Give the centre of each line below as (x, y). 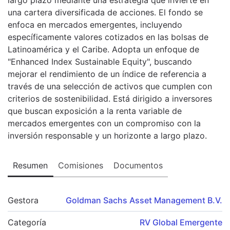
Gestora (23, 200)
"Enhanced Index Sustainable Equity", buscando (100, 61)
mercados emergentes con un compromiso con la (104, 123)
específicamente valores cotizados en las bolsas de (108, 37)
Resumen (30, 165)
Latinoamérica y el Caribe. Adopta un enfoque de (103, 49)
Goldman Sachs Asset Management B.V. (144, 200)
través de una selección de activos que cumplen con (110, 86)
